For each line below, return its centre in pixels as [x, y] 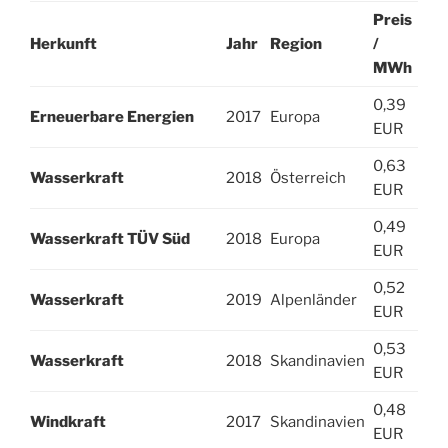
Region [296, 44]
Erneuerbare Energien [112, 117]
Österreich [308, 178]
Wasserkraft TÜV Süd [110, 239]
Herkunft [63, 44]
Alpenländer [313, 300]
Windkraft [68, 422]
